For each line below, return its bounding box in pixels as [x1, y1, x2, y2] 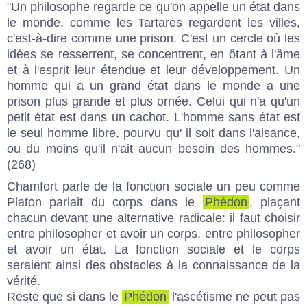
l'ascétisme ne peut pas [169, 289, 300, 304]
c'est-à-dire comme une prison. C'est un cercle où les [7, 31, 300, 45]
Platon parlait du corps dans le [7, 195, 203, 209]
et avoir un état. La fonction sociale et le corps [7, 242, 300, 256]
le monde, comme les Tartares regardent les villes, [7, 15, 300, 29]
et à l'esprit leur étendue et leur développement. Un [7, 62, 300, 77]
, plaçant [249, 195, 301, 209]
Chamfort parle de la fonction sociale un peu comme [7, 179, 300, 193]
